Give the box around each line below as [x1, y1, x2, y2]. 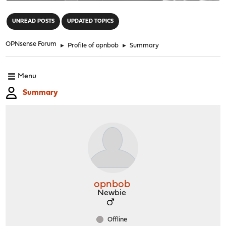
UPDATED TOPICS [67, 18, 114, 24]
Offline [106, 216, 127, 223]
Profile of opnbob [68, 42, 119, 49]
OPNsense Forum [6, 40, 57, 47]
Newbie [97, 189, 126, 197]
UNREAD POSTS [12, 18, 55, 24]
